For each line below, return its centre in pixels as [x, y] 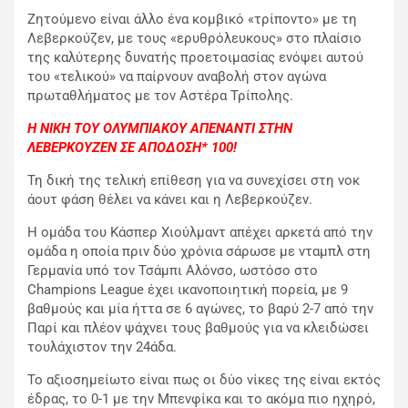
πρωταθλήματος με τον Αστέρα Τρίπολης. [160, 96]
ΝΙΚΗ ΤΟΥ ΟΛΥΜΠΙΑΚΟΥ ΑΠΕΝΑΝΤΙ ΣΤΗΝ [166, 129]
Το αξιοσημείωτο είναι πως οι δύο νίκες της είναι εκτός [204, 380]
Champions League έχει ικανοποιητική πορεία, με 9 [188, 290]
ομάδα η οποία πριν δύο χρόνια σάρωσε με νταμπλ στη [199, 252]
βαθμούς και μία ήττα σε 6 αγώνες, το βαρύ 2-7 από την [200, 309]
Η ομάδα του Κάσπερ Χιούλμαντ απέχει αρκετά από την [200, 233]
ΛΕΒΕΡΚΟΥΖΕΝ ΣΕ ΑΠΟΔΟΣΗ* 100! [132, 148]
